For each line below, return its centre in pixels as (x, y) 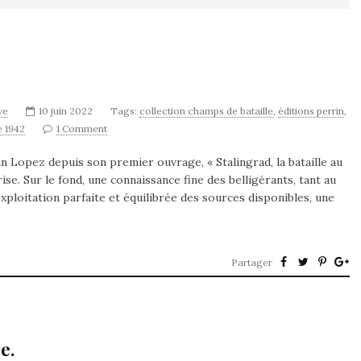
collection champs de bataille (206, 111)
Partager (252, 262)
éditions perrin (311, 111)
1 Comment (82, 129)
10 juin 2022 (66, 111)
